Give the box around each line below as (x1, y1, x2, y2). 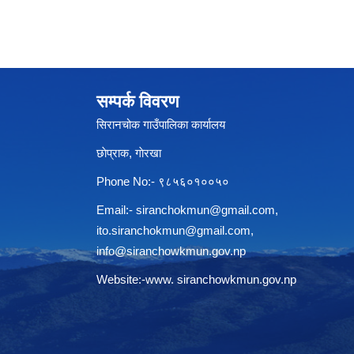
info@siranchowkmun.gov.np (96, 243, 246, 258)
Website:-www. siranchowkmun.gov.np (96, 272, 296, 286)
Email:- (96, 202, 136, 217)
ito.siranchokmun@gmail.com (96, 223, 250, 237)
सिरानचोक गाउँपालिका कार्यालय (96, 117, 225, 131)
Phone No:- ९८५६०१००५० (96, 174, 229, 188)
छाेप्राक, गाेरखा (96, 145, 161, 160)
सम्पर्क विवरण (96, 91, 179, 111)
